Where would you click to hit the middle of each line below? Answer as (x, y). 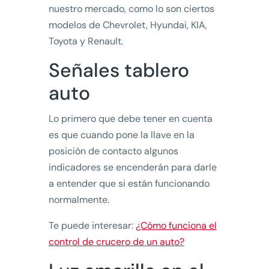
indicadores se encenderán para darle (132, 168)
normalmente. (79, 200)
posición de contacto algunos (113, 151)
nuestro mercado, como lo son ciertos (131, 9)
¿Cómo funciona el (176, 226)
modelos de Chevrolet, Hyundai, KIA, (128, 25)
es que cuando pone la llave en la (121, 135)
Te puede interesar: (92, 226)
